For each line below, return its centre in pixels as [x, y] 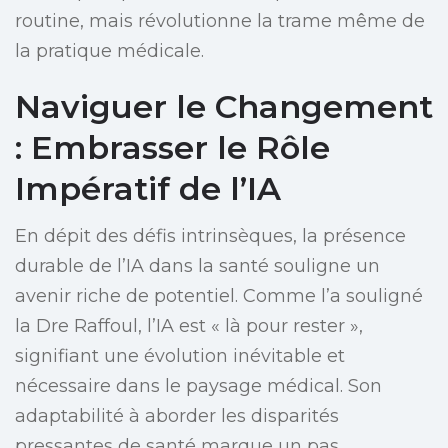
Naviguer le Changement [224, 107]
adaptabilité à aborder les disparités [177, 416]
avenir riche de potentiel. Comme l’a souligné [219, 296]
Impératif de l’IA [148, 189]
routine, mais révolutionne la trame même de [220, 21]
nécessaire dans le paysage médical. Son [198, 386]
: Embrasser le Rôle [172, 148]
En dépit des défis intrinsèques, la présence [210, 236]
